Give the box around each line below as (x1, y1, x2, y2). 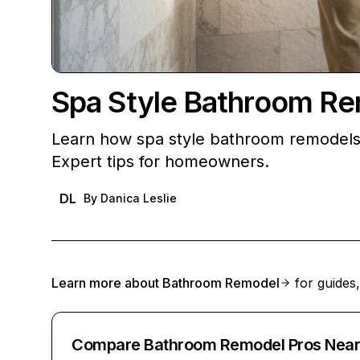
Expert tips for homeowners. (51, 152, 269, 171)
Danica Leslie (100, 191, 177, 205)
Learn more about (51, 275, 162, 291)
